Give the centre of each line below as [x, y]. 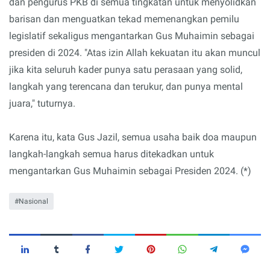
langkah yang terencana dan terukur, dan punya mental [126, 86]
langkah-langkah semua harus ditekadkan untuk [111, 154]
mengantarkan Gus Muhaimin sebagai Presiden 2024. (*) [130, 171]
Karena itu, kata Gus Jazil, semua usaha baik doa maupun [133, 137]
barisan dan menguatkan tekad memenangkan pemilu [124, 19]
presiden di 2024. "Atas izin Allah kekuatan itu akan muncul [135, 52]
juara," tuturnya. [42, 103]
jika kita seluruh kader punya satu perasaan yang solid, [126, 69]
